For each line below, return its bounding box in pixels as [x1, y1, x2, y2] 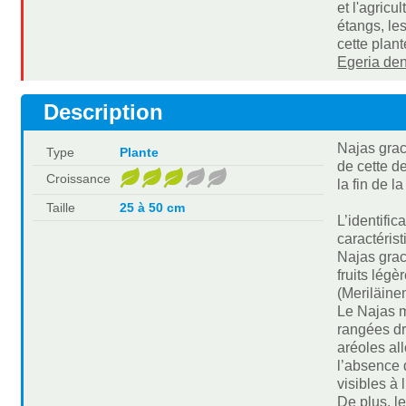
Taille [46, 199, 76, 215]
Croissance [46, 170, 111, 186]
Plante [119, 144, 159, 159]
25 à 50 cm [119, 199, 185, 215]
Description [43, 99, 164, 124]
